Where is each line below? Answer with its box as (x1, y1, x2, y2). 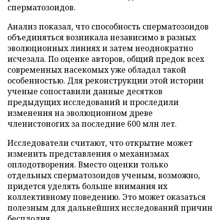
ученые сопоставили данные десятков (7, 85, 163, 97)
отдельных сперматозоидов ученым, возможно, (7, 169, 200, 181)
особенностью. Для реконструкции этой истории (7, 75, 204, 86)
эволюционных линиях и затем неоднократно (7, 42, 193, 54)
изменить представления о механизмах (7, 148, 169, 159)
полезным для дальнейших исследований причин (7, 202, 213, 213)
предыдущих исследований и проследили (7, 96, 179, 108)
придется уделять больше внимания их (7, 180, 167, 192)
